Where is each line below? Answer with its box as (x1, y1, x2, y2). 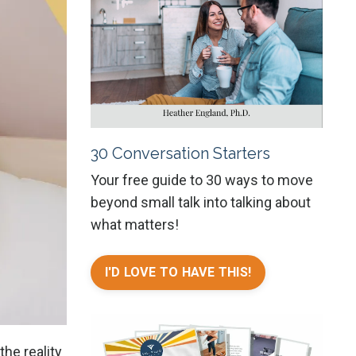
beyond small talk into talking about (90, 194, 311, 211)
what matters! (90, 216, 179, 234)
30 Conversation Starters (90, 144, 270, 164)
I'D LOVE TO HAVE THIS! (104, 265, 251, 281)
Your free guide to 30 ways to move (90, 172, 313, 189)
